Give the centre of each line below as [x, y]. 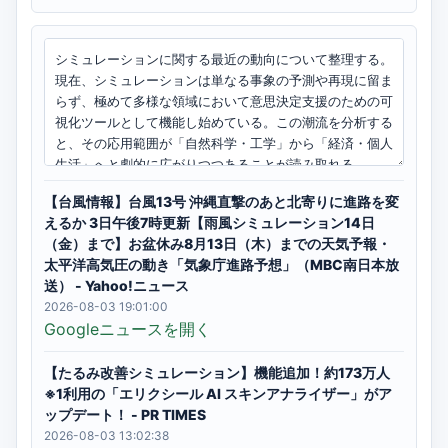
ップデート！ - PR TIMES [125, 414]
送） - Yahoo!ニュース [116, 285]
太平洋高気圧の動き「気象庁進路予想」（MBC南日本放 [221, 264]
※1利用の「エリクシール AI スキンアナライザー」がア [218, 393]
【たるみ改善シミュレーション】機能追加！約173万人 [217, 372]
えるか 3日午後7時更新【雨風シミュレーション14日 [209, 222]
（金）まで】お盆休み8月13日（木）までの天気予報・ [217, 243]
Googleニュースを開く [127, 329]
